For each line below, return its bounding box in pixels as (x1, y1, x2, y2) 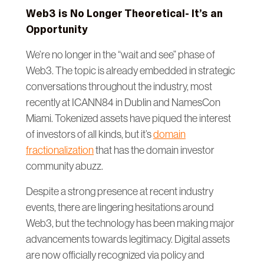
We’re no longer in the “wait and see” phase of (26, 48, 215, 61)
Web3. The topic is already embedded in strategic (26, 64, 235, 77)
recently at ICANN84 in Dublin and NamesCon (26, 96, 220, 108)
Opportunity (26, 22, 88, 37)
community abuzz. (26, 160, 103, 172)
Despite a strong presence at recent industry (26, 185, 213, 197)
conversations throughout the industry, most (26, 80, 212, 93)
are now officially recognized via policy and (26, 249, 204, 261)
